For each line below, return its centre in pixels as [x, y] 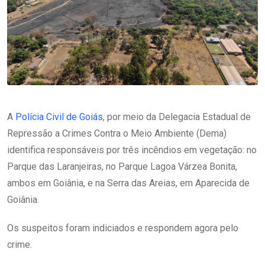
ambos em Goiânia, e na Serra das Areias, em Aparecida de [128, 183]
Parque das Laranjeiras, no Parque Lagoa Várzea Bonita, [122, 166]
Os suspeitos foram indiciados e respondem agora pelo [123, 228]
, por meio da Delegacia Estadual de [177, 117]
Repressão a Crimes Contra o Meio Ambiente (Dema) [117, 133]
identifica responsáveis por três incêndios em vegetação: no [132, 150]
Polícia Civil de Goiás [59, 117]
